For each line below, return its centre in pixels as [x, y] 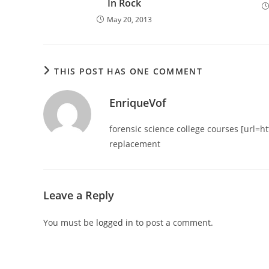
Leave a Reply [79, 195]
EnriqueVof [138, 102]
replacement [135, 144]
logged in [115, 222]
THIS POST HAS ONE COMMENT [128, 71]
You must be [70, 222]
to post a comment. [173, 222]
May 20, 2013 [129, 19]
